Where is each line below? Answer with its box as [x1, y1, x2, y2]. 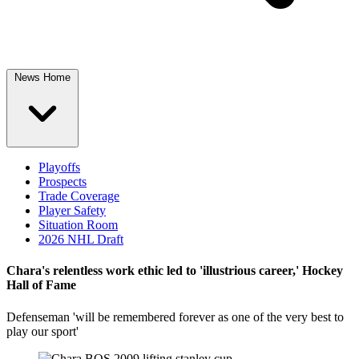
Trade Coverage [38, 189, 119, 203]
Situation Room [38, 218, 118, 232]
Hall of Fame [6, 278, 76, 292]
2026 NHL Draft [38, 232, 123, 246]
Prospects [38, 175, 87, 188]
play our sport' [6, 324, 79, 338]
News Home [14, 71, 71, 83]
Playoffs [38, 160, 80, 174]
